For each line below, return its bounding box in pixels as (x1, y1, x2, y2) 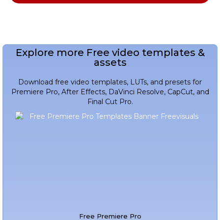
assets (93, 56, 127, 69)
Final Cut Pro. (87, 97, 133, 107)
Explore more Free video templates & (15, 47, 205, 59)
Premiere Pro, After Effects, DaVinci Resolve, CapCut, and (11, 87, 209, 97)
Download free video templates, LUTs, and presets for (18, 78, 202, 87)
